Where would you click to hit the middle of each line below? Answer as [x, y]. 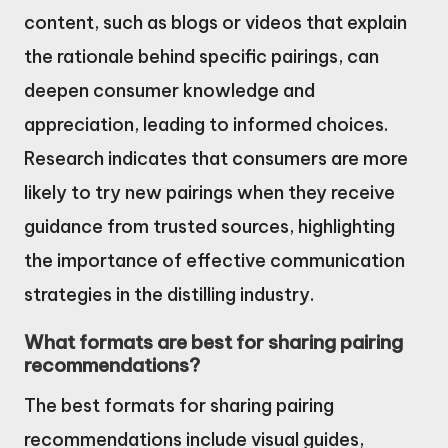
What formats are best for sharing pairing [213, 342]
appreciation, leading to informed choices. [206, 125]
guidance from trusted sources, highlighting [209, 227]
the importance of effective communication [214, 261]
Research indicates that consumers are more [216, 159]
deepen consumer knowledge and [169, 91]
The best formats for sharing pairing [179, 406]
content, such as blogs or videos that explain [215, 23]
